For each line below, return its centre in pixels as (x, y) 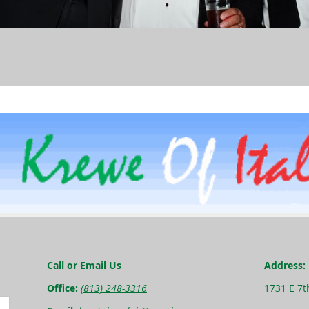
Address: (285, 266)
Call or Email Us (84, 266)
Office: (62, 288)
